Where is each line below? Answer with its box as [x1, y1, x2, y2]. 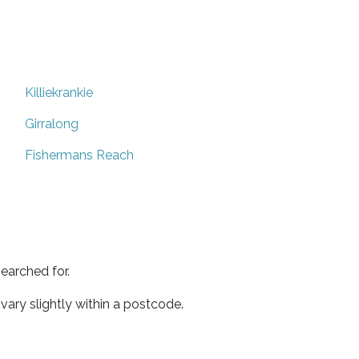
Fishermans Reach [25, 147, 134, 163]
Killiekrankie [25, 84, 93, 100]
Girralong [25, 115, 79, 131]
